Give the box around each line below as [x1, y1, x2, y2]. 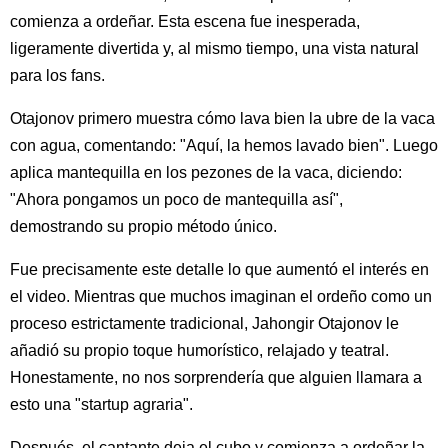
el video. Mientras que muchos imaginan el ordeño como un [10, 287, 432, 305]
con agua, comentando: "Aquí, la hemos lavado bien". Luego [10, 136, 438, 154]
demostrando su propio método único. [10, 217, 277, 235]
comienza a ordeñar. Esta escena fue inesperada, [10, 12, 360, 30]
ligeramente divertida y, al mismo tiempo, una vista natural [10, 39, 419, 57]
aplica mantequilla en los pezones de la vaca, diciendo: [10, 163, 402, 181]
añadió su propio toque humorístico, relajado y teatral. [10, 341, 389, 359]
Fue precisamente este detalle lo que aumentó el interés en [10, 260, 429, 278]
